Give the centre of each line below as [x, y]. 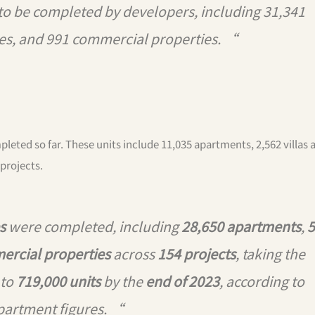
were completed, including [94, 226]
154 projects [197, 254]
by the [123, 281]
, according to [262, 281]
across [134, 254]
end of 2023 [182, 281]
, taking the [270, 254]
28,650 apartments [241, 226]
